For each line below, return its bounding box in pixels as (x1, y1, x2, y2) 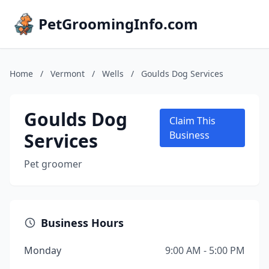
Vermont (50, 68, 85, 79)
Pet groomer (24, 157, 82, 171)
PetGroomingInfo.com (38, 14, 198, 34)
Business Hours (41, 216, 124, 230)
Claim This (169, 114, 216, 127)
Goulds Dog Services (141, 68, 223, 79)
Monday (24, 244, 61, 257)
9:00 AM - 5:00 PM (165, 244, 245, 257)
